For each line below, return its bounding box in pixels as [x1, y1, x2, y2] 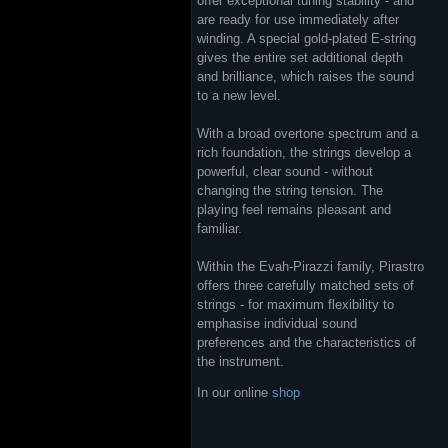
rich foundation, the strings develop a [197, 145, 411, 160]
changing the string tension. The [197, 183, 383, 198]
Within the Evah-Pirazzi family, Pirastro [197, 259, 424, 274]
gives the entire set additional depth [197, 50, 403, 65]
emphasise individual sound [197, 316, 357, 331]
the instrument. [197, 354, 284, 369]
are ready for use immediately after [197, 12, 399, 27]
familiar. [197, 221, 242, 236]
